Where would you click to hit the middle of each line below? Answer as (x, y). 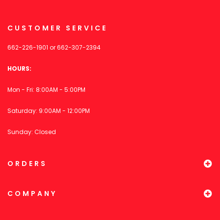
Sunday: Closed (32, 132)
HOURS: (19, 69)
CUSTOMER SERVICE (57, 28)
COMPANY (32, 194)
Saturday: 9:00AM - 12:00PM (49, 111)
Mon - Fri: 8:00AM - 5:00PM (46, 90)
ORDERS (27, 164)
